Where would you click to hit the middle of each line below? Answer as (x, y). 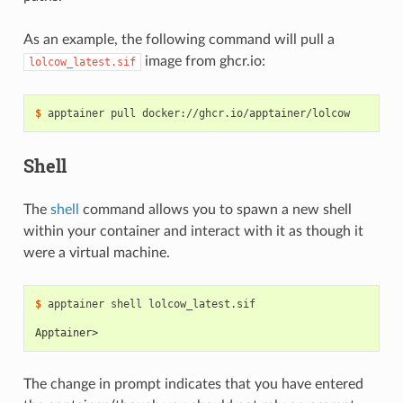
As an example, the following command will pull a (179, 40)
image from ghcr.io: (203, 62)
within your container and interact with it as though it (193, 232)
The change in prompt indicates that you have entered (193, 385)
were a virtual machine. (96, 253)
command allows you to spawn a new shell (215, 210)
